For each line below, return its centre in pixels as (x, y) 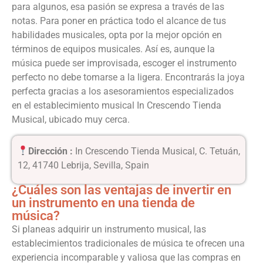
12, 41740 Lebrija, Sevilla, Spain (83, 165)
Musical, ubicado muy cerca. (71, 120)
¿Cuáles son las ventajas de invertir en (122, 190)
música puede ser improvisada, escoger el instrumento (124, 63)
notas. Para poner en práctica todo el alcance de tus (119, 21)
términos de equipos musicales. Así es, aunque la (113, 49)
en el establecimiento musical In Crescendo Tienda (117, 106)
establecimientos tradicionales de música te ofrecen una (128, 244)
